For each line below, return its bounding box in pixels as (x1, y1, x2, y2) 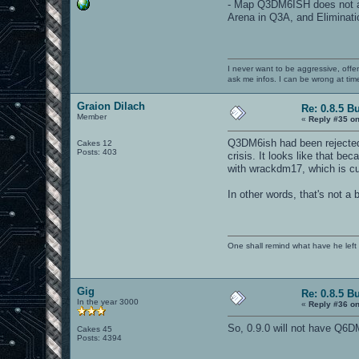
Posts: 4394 (77, 333, 123, 342)
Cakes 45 (77, 324, 113, 333)
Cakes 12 (77, 138, 113, 147)
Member (77, 111, 107, 121)
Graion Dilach (77, 99, 146, 112)
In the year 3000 (77, 296, 139, 306)
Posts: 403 (77, 147, 118, 156)
